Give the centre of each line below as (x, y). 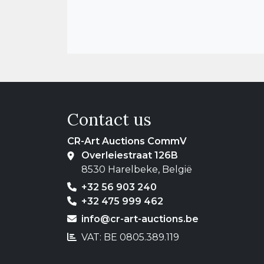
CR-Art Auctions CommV (127, 141)
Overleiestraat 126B (130, 155)
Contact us (109, 119)
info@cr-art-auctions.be (140, 219)
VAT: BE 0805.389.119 (128, 237)
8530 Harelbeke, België (137, 169)
